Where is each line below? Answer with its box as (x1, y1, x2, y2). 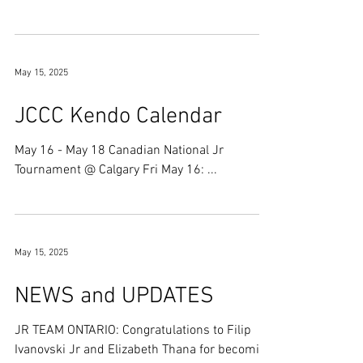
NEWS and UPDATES (15, 283, 214, 310)
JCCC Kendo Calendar (15, 103, 222, 130)
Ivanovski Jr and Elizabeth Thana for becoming (15, 342, 273, 358)
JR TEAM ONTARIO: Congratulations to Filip (15, 322, 251, 339)
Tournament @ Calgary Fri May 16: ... (143, 162, 217, 178)
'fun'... (15, 2, 46, 18)
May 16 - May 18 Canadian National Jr (15, 143, 109, 159)
